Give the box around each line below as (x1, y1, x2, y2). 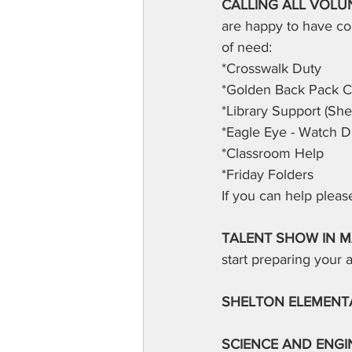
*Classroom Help (222, 145, 324, 161)
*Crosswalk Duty (222, 60, 321, 76)
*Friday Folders (222, 167, 313, 182)
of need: (222, 39, 272, 55)
